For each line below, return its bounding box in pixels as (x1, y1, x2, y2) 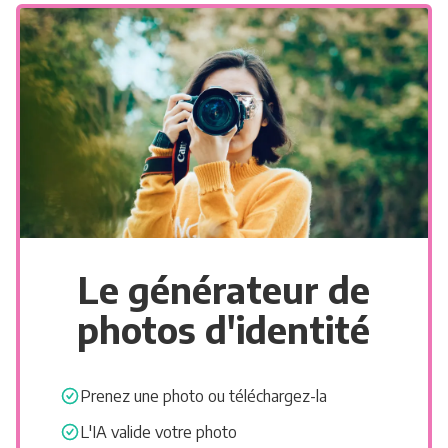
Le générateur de (77, 266, 370, 312)
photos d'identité (77, 306, 371, 352)
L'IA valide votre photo (80, 421, 237, 442)
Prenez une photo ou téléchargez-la (80, 385, 327, 406)
